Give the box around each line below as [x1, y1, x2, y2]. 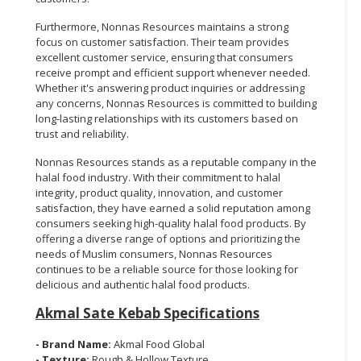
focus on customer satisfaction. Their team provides [35, 34, 289, 49]
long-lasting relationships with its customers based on [35, 110, 298, 126]
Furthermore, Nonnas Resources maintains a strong [35, 19, 288, 34]
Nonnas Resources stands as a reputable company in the [35, 154, 317, 169]
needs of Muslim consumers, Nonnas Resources [35, 246, 272, 261]
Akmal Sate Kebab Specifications [35, 303, 259, 322]
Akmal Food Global [114, 336, 205, 351]
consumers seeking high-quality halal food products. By [35, 215, 306, 230]
